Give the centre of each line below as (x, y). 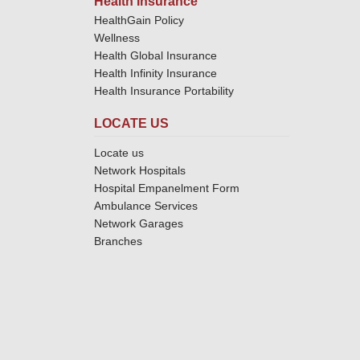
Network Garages (139, 223)
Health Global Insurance (157, 55)
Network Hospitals (140, 170)
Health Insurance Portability (164, 90)
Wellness (117, 37)
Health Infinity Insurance (157, 73)
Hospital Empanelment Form (167, 188)
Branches (118, 241)
